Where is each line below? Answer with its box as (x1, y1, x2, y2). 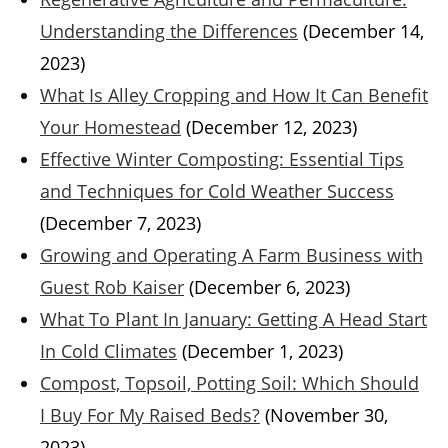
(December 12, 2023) (186, 115, 357, 140)
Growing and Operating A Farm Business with (40, 243, 423, 268)
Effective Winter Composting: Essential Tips (40, 147, 404, 172)
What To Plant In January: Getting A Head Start (40, 307, 427, 332)
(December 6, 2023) (189, 275, 350, 300)
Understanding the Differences (40, 19, 298, 44)
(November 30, (265, 403, 388, 428)
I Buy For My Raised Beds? (40, 403, 260, 428)
